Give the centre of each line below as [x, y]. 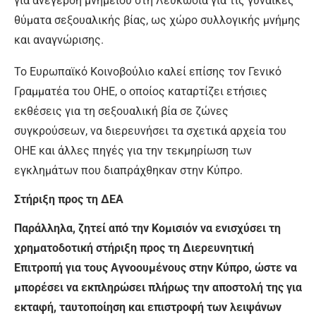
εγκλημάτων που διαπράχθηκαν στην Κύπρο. [128, 171]
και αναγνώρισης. [59, 40]
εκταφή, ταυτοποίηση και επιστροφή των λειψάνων [148, 308]
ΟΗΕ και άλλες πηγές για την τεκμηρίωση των [133, 151]
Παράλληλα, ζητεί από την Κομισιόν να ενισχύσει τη [147, 229]
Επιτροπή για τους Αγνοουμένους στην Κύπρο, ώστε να [156, 268]
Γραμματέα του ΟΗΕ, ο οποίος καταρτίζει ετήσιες [141, 92]
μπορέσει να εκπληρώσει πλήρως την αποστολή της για [158, 288]
